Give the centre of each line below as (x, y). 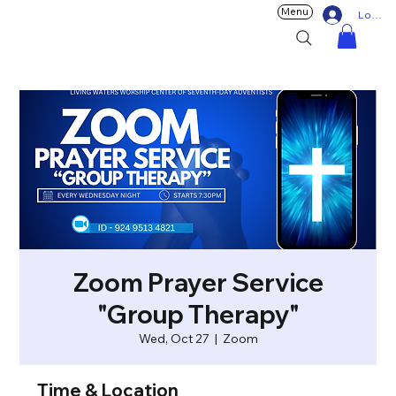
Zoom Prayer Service (198, 283)
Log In (373, 14)
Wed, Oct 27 (174, 339)
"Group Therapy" (198, 315)
